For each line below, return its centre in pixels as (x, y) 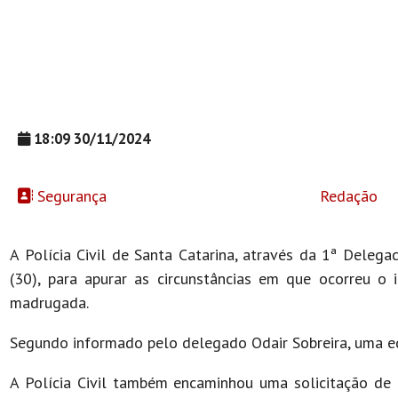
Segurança (70, 195)
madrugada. (52, 302)
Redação (347, 195)
